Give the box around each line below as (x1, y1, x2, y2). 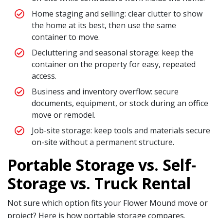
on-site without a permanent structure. (32, 136, 174, 147)
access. (32, 70, 56, 81)
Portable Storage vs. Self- (7, 154, 196, 175)
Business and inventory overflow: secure (32, 86, 179, 97)
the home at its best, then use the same (32, 19, 176, 31)
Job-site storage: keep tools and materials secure (32, 125, 210, 136)
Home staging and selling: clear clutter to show (32, 8, 202, 19)
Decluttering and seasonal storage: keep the (32, 47, 194, 58)
